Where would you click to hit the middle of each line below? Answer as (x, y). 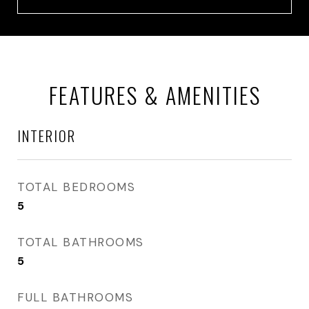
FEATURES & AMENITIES (154, 95)
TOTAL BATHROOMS (81, 242)
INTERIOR (47, 136)
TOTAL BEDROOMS (76, 187)
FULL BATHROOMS (75, 297)
